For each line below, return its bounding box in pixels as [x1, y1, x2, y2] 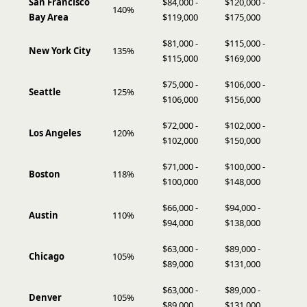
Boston [29, 168, 60, 180]
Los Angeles [29, 127, 81, 139]
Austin [29, 209, 58, 221]
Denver [29, 291, 62, 304]
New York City [29, 45, 90, 57]
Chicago [29, 250, 64, 262]
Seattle [29, 86, 61, 98]
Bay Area [29, 11, 69, 23]
